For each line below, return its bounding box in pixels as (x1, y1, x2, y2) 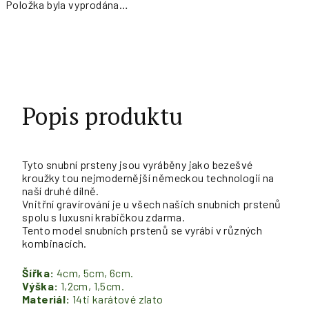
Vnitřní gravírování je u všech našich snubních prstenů (22, 197, 281, 210)
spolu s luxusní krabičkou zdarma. (22, 210, 186, 223)
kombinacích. (22, 237, 87, 250)
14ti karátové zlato (70, 292, 163, 306)
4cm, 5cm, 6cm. (54, 266, 134, 279)
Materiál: (22, 292, 70, 306)
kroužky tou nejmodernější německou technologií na (22, 171, 275, 184)
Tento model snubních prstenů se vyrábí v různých (22, 223, 263, 237)
